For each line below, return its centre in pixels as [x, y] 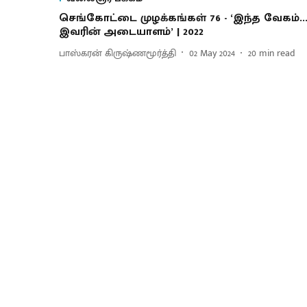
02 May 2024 [212, 53]
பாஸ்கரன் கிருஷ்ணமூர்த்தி [118, 53]
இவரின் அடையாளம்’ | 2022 [131, 32]
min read [277, 53]
